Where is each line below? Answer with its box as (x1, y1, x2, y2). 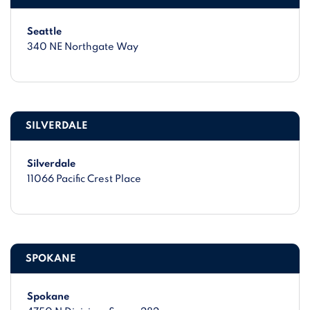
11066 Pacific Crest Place (27, 174, 142, 185)
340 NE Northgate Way (27, 42, 139, 52)
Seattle (27, 26, 62, 37)
